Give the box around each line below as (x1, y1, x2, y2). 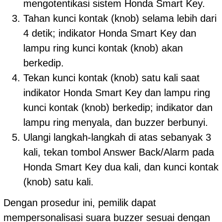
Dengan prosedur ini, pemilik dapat (3, 197, 156, 208)
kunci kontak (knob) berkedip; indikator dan (23, 102, 213, 113)
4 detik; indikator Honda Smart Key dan (23, 28, 196, 39)
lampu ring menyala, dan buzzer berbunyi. (23, 117, 208, 128)
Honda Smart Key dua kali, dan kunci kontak (23, 162, 219, 173)
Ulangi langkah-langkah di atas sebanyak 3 (23, 132, 211, 143)
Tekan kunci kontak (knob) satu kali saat (23, 72, 200, 84)
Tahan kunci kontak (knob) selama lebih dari (23, 13, 217, 24)
